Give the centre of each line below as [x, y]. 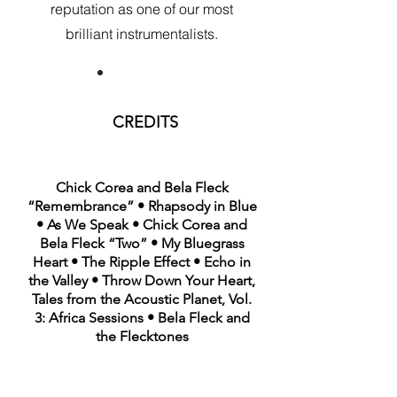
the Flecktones [142, 336]
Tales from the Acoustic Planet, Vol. [142, 299]
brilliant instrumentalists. [142, 34]
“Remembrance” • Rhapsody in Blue [142, 206]
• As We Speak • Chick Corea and [142, 225]
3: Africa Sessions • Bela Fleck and [142, 318]
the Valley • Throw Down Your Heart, [142, 280]
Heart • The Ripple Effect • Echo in [142, 262]
